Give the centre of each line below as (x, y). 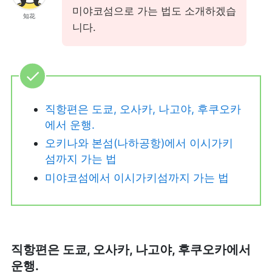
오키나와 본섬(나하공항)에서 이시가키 (139, 143)
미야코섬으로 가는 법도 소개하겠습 (154, 11)
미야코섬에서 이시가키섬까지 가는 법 (137, 177)
